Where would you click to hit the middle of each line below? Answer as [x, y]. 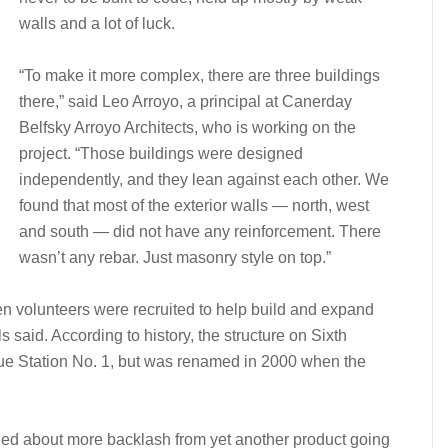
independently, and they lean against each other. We [204, 179]
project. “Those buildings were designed [161, 153]
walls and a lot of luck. [97, 23]
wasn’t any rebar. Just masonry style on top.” [175, 257]
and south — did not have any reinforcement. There [200, 231]
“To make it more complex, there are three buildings [199, 75]
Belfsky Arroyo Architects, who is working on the [187, 127]
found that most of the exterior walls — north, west [194, 205]
